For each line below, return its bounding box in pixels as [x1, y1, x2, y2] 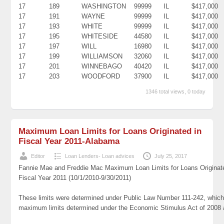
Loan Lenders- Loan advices [65, 152, 135, 159]
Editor [31, 152, 45, 159]
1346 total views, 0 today [145, 88, 205, 94]
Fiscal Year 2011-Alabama [18, 136, 120, 146]
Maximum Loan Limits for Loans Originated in [18, 126, 202, 136]
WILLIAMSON [81, 52, 123, 60]
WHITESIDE [81, 32, 118, 40]
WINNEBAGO [81, 62, 122, 70]
